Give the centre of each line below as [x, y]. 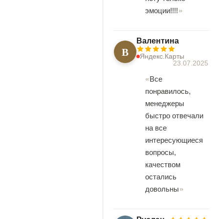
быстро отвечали [174, 116]
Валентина [158, 41]
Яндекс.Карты [162, 56]
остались [161, 177]
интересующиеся [174, 140]
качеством [163, 165]
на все [156, 128]
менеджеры [165, 104]
